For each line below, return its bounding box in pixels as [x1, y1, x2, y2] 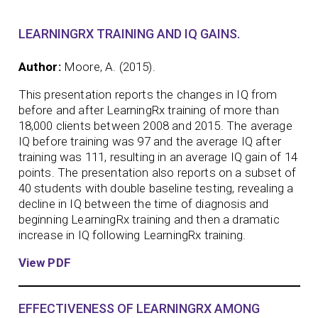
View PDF [18, 256, 71, 270]
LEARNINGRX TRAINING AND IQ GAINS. [18, 26, 240, 41]
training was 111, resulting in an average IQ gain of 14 [18, 150, 297, 165]
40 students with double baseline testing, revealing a [18, 181, 294, 196]
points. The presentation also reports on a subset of [18, 165, 297, 180]
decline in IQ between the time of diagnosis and [18, 197, 269, 212]
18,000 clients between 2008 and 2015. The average [18, 119, 292, 133]
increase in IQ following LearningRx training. [18, 228, 246, 243]
